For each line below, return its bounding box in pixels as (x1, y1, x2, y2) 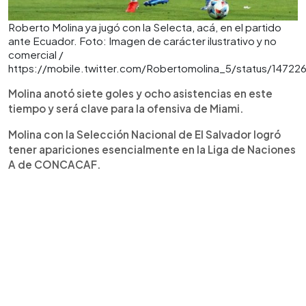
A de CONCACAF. (8, 157, 101, 171)
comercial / (8, 47, 64, 61)
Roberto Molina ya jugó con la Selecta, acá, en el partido (8, 20, 281, 33)
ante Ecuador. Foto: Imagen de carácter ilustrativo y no (8, 33, 277, 47)
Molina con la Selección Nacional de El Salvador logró (8, 127, 281, 141)
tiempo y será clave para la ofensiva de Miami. (8, 101, 244, 115)
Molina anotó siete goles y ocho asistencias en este (8, 86, 273, 100)
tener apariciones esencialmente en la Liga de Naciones (8, 142, 296, 156)
